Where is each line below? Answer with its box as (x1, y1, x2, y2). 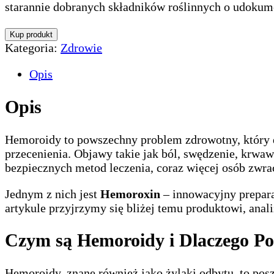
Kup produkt (10, 29, 53, 39)
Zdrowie (61, 40, 102, 54)
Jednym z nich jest (5, 187, 100, 201)
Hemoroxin (100, 187, 160, 201)
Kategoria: (5, 40, 61, 54)
